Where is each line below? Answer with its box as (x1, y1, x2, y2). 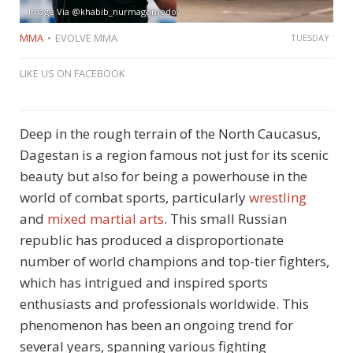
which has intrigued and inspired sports (20, 273, 268, 292)
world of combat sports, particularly (20, 188, 249, 207)
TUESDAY (291, 32, 329, 44)
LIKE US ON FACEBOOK (20, 66, 125, 81)
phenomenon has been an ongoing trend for (20, 316, 293, 335)
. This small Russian (164, 210, 287, 229)
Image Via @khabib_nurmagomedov (28, 6, 181, 18)
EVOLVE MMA (55, 31, 117, 46)
